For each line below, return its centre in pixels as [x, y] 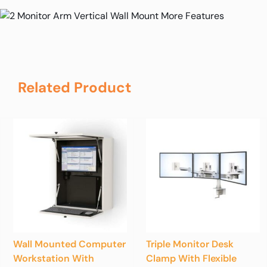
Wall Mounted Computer [69, 244]
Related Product [74, 87]
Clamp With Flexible [191, 258]
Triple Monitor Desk [190, 244]
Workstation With [54, 258]
